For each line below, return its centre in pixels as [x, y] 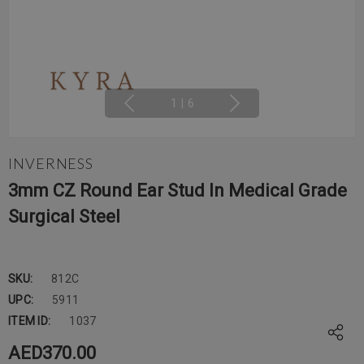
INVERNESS [51, 163]
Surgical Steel [64, 217]
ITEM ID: [30, 321]
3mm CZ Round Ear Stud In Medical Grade [178, 191]
